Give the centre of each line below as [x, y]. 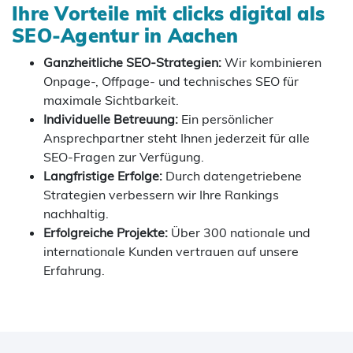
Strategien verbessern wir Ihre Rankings [161, 194]
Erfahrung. [74, 270]
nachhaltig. [76, 213]
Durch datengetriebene [232, 175]
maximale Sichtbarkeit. [111, 100]
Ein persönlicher [226, 119]
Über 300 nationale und [239, 232]
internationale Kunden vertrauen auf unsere [171, 251]
